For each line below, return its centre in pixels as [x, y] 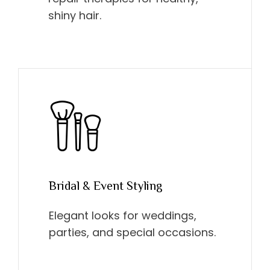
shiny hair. [75, 15]
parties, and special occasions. [132, 232]
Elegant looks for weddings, [123, 215]
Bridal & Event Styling [105, 185]
